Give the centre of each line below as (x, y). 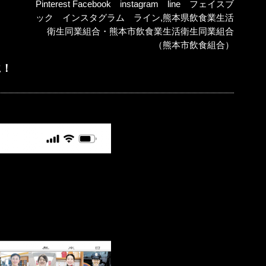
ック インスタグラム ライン (98, 18)
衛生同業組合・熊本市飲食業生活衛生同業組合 (140, 31)
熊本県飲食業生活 (198, 18)
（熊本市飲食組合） (194, 45)
